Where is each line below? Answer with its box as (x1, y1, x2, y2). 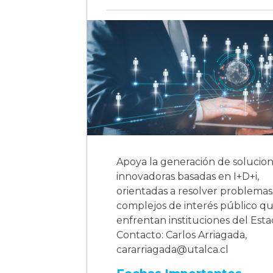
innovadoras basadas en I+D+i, (116, 171, 259, 183)
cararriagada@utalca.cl (116, 244, 229, 256)
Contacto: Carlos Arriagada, (116, 229, 247, 241)
